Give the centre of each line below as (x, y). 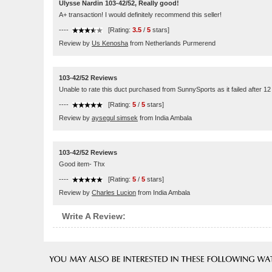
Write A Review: (94, 216)
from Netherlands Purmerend (172, 43)
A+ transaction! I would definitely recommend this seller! (140, 15)
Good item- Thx (82, 164)
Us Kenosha (110, 43)
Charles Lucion (114, 192)
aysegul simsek (115, 118)
